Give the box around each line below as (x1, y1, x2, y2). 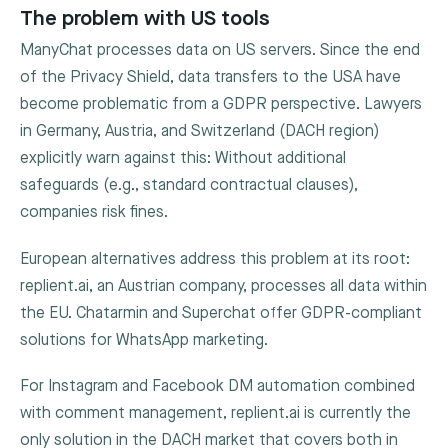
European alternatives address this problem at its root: (20, 249, 410, 269)
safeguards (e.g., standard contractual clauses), (20, 176, 358, 196)
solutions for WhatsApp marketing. (20, 330, 268, 350)
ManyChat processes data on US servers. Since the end (20, 41, 420, 61)
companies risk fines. (20, 203, 168, 223)
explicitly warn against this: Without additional (20, 149, 346, 169)
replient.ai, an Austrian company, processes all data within (20, 276, 427, 296)
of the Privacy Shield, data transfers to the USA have (20, 68, 401, 88)
